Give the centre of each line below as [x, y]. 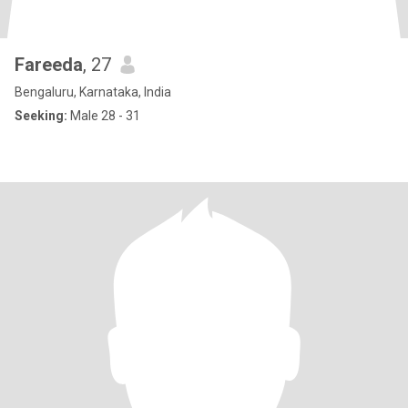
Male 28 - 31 [104, 116]
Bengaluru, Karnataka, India [93, 92]
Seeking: [41, 116]
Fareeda [49, 65]
